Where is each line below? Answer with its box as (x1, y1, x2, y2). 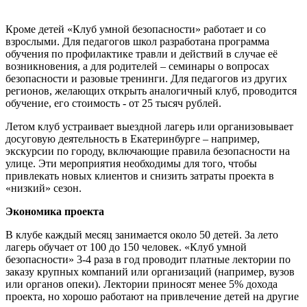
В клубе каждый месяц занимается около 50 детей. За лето (5, 229, 278, 241)
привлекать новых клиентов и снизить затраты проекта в (5, 170, 274, 182)
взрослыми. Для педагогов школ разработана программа (5, 36, 269, 47)
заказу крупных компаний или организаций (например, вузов (5, 266, 295, 278)
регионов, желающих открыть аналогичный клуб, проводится (5, 85, 297, 97)
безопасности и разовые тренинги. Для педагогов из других (5, 73, 287, 84)
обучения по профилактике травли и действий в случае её (5, 48, 278, 60)
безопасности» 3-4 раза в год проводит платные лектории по (5, 254, 291, 265)
